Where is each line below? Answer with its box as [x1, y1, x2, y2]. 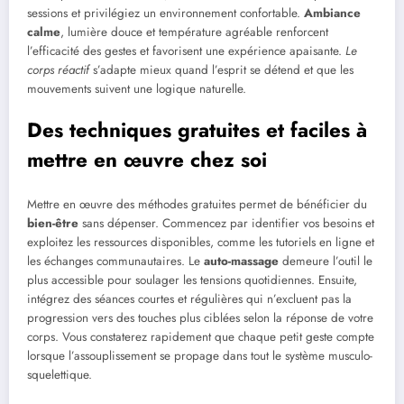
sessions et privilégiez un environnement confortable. [27, 4, 304, 22]
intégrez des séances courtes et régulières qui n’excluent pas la [27, 290, 352, 308]
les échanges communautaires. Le [27, 252, 204, 271]
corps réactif [27, 60, 89, 78]
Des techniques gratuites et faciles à [27, 115, 367, 144]
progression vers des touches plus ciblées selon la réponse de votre [27, 309, 373, 327]
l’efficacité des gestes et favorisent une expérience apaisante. [27, 41, 345, 60]
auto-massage [204, 252, 279, 271]
